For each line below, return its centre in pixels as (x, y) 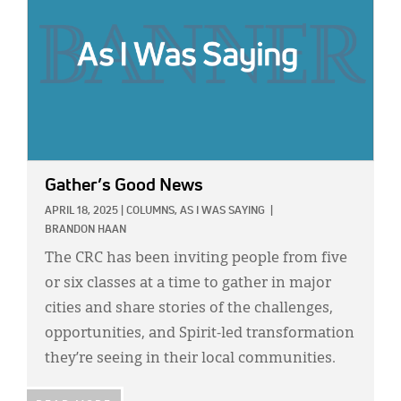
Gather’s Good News (124, 186)
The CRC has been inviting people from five (196, 259)
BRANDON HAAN (85, 230)
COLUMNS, (152, 212)
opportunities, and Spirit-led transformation (200, 334)
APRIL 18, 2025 (81, 212)
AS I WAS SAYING (222, 212)
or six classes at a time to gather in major (188, 284)
